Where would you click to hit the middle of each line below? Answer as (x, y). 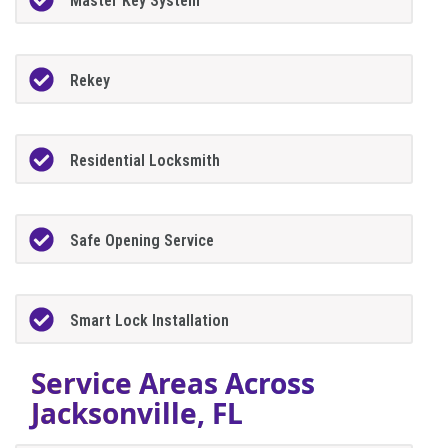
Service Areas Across (173, 382)
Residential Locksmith (145, 160)
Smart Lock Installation (150, 320)
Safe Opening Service (142, 240)
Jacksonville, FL (137, 412)
